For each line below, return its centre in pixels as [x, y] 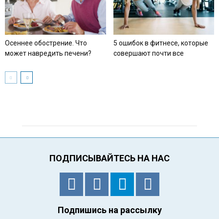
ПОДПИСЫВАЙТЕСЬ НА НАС [109, 158]
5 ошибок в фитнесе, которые [161, 43]
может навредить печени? [48, 53]
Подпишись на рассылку [109, 210]
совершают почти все [148, 53]
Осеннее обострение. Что [46, 43]
